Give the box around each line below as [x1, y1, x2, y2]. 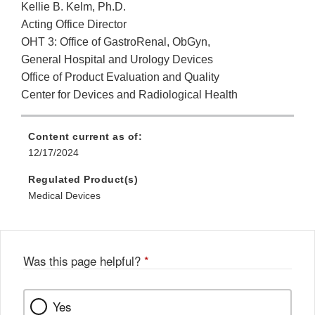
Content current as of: [28, 131, 142, 143]
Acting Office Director [21, 18, 127, 31]
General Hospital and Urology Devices [21, 53, 213, 66]
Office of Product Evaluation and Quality [21, 71, 219, 84]
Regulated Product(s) [28, 174, 138, 186]
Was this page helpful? [23, 252, 144, 270]
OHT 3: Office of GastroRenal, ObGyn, [21, 36, 210, 49]
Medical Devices [28, 190, 101, 202]
